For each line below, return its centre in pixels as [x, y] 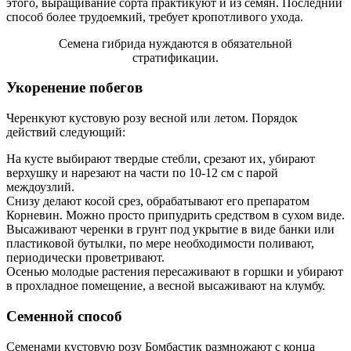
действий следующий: [66, 132]
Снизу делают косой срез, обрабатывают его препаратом [158, 201]
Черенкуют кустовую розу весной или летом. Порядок [152, 118]
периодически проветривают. [85, 258]
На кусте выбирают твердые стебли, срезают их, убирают [161, 159]
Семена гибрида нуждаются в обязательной [175, 43]
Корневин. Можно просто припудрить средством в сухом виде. [175, 215]
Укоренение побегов [74, 88]
